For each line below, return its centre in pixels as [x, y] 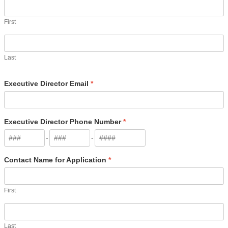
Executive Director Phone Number [64, 121]
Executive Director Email [47, 83]
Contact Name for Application [56, 160]
